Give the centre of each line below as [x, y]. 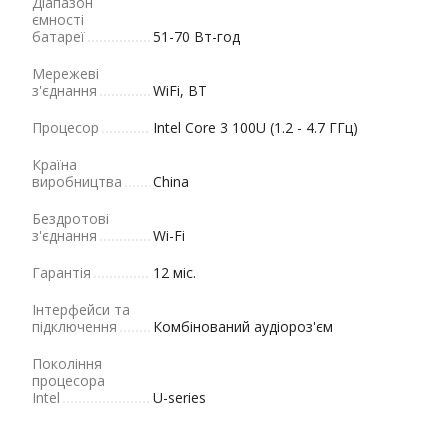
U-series [179, 397]
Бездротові [70, 218]
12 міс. [174, 272]
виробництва [77, 181]
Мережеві [65, 73]
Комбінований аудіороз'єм [243, 326]
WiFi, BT [180, 90]
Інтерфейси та [81, 309]
